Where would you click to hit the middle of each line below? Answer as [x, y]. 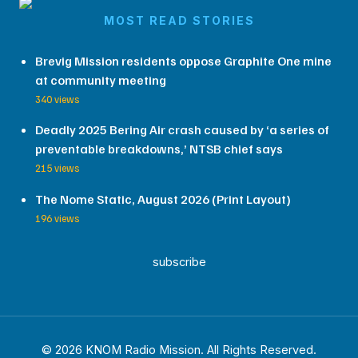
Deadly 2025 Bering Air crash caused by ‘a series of [182, 130]
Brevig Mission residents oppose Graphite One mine [183, 60]
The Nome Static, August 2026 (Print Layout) [163, 199]
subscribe [179, 262]
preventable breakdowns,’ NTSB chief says [159, 149]
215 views [57, 168]
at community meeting [101, 80]
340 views [57, 99]
